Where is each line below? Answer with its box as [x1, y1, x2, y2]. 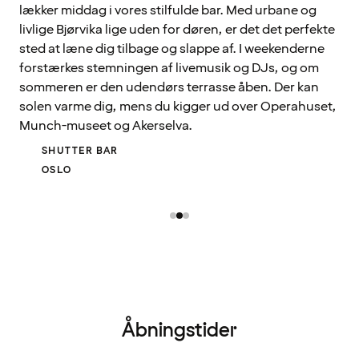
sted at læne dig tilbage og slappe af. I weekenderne [19, 39, 325, 58]
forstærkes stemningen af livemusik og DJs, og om [19, 58, 319, 77]
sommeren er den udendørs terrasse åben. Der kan [19, 78, 319, 96]
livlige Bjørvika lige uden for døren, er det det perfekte [19, 20, 335, 38]
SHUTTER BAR [42, 143, 119, 158]
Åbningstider [122, 317, 237, 344]
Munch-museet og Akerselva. [19, 116, 192, 135]
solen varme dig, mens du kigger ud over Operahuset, [19, 97, 337, 115]
